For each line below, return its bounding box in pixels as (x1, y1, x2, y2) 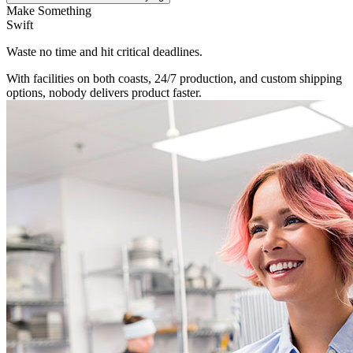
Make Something (6, 3, 91, 17)
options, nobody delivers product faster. (6, 85, 202, 99)
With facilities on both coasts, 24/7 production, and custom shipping (6, 71, 342, 85)
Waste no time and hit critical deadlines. (6, 44, 203, 58)
